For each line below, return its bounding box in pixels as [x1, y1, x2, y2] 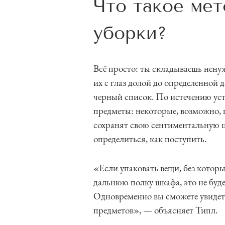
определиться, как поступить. [93, 133, 206, 145]
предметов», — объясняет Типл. [93, 204, 217, 216]
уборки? [93, 22, 167, 44]
